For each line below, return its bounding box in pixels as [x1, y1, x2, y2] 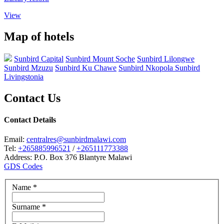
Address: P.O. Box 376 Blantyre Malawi [4, 153, 132, 162]
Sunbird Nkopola [118, 63, 175, 72]
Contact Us [4, 91, 60, 104]
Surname [12, 202, 42, 211]
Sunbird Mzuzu [4, 63, 53, 72]
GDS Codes [4, 162, 42, 171]
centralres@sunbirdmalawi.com [26, 135, 126, 144]
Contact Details [4, 115, 56, 124]
